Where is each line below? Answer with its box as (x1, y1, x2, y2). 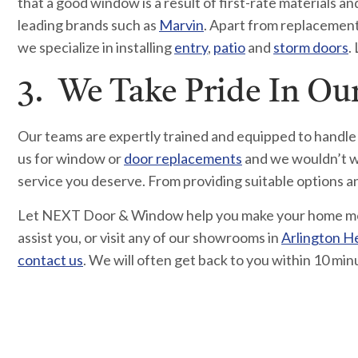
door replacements (124, 149, 242, 167)
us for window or (18, 149, 124, 167)
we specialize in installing (18, 38, 174, 56)
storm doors (273, 38, 348, 56)
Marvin (159, 16, 204, 34)
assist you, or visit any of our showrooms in (18, 229, 281, 246)
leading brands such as (18, 16, 159, 34)
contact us (18, 251, 83, 268)
